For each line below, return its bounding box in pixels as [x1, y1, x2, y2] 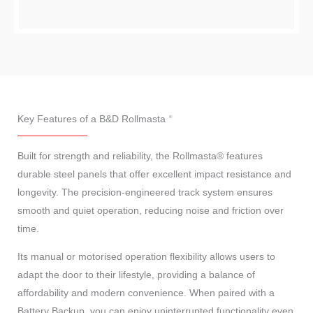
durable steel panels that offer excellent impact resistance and [17, 168, 291, 180]
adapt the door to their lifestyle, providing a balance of [17, 268, 255, 280]
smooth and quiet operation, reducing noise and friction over [17, 204, 284, 216]
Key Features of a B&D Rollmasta [17, 112, 166, 124]
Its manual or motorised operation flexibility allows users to [17, 250, 275, 262]
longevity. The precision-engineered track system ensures [17, 186, 272, 198]
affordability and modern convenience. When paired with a [17, 286, 275, 298]
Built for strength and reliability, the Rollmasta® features [17, 150, 263, 161]
